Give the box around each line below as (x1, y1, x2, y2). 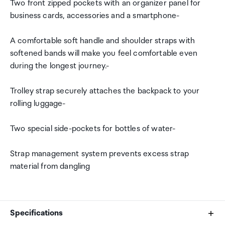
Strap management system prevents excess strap (10, 149, 189, 159)
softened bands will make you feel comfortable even (10, 49, 198, 58)
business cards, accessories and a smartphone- (10, 11, 180, 21)
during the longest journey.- (10, 61, 109, 71)
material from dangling (10, 162, 90, 171)
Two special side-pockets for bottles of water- (10, 124, 176, 134)
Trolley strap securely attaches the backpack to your (10, 86, 200, 96)
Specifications (10, 208, 63, 218)
